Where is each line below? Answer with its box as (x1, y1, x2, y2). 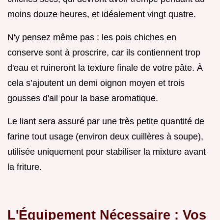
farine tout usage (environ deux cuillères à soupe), (7, 132, 203, 142)
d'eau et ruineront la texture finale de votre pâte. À (7, 63, 203, 73)
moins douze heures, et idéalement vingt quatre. (7, 9, 196, 20)
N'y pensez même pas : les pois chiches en (7, 32, 176, 43)
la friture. (7, 162, 42, 172)
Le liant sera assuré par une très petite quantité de (7, 116, 204, 127)
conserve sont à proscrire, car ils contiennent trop (7, 48, 200, 58)
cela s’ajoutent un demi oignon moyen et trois (7, 78, 185, 88)
